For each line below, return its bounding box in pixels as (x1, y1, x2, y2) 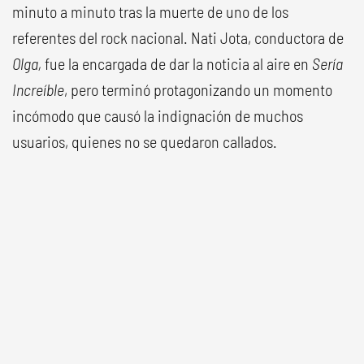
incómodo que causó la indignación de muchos (12, 105, 303, 125)
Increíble (12, 79, 64, 99)
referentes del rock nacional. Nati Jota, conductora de (12, 27, 344, 47)
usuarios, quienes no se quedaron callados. (12, 131, 277, 151)
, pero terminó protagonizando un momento (64, 79, 332, 99)
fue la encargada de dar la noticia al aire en (41, 53, 312, 73)
